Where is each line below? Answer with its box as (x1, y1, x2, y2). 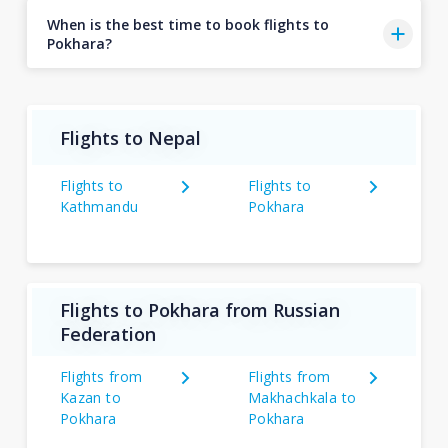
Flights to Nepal (59, 125, 201, 150)
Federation (59, 322, 156, 346)
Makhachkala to (247, 388, 357, 407)
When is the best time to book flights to (46, 14, 329, 34)
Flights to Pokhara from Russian (59, 298, 340, 322)
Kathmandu (59, 197, 139, 216)
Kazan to (59, 388, 122, 407)
